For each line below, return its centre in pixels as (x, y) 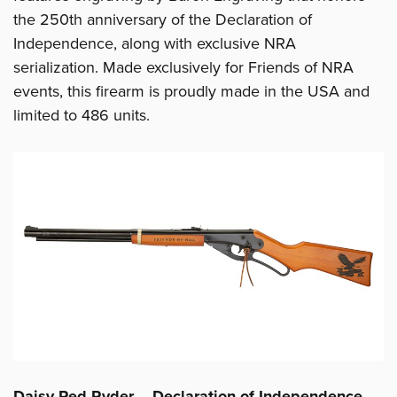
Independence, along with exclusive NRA (155, 44)
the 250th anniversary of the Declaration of (163, 20)
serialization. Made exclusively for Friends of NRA (183, 68)
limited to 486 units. (82, 116)
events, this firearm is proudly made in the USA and (191, 92)
